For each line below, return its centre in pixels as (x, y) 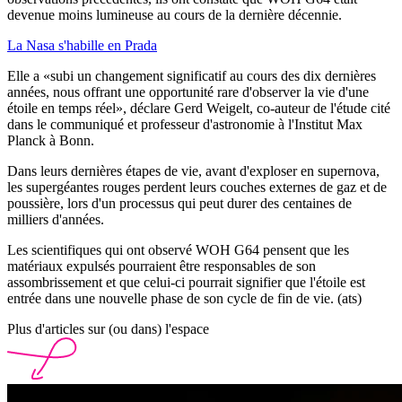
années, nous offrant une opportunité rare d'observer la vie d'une (188, 92)
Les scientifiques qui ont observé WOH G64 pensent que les (178, 250)
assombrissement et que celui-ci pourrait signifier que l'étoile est (186, 283)
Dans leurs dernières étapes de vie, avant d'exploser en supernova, (193, 171)
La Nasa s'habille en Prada (82, 46)
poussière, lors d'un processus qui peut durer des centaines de (179, 204)
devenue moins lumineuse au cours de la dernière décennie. (175, 15)
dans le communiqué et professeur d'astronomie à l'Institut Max (185, 125)
